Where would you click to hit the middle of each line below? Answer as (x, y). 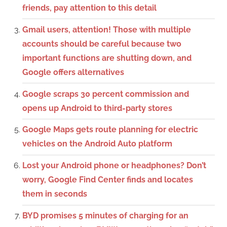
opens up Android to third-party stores (97, 108)
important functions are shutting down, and (107, 58)
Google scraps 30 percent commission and (106, 94)
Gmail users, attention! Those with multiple (107, 29)
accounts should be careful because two (102, 44)
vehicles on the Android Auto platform (97, 144)
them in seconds (55, 194)
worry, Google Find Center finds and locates (108, 180)
